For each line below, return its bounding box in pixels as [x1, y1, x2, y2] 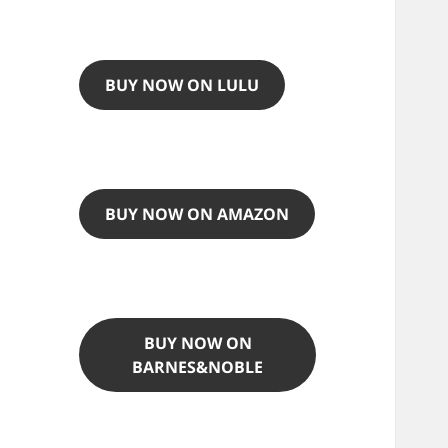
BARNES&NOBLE [132, 356, 264, 379]
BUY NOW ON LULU [105, 74, 260, 97]
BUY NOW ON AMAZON [105, 203, 290, 226]
